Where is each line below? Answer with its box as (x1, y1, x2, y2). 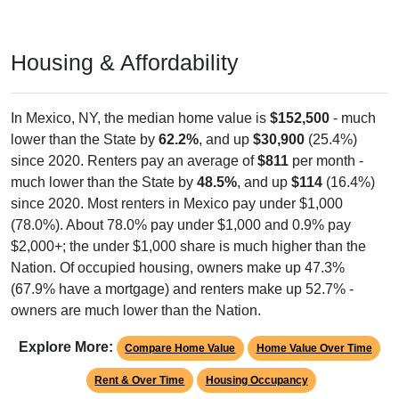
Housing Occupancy (205, 374, 308, 387)
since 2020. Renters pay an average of (11, 153, 257, 169)
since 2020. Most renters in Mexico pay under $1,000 (11, 196, 343, 212)
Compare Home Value (125, 342, 236, 355)
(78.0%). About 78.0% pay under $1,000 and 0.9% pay (11, 217, 351, 233)
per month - (289, 153, 363, 169)
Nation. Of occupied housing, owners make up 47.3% (11, 260, 345, 276)
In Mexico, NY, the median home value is (11, 110, 270, 126)
